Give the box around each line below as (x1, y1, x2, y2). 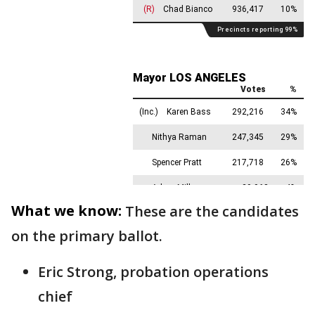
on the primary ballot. (11, 226, 162, 245)
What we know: (11, 201, 122, 220)
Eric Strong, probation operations (38, 262, 269, 281)
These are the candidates (125, 202, 299, 221)
